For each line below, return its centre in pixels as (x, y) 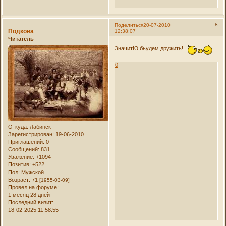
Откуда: (18, 127)
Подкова (21, 31)
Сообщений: (24, 150)
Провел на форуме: (34, 187)
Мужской (32, 172)
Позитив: (20, 165)
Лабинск (40, 127)
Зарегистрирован (31, 134)
